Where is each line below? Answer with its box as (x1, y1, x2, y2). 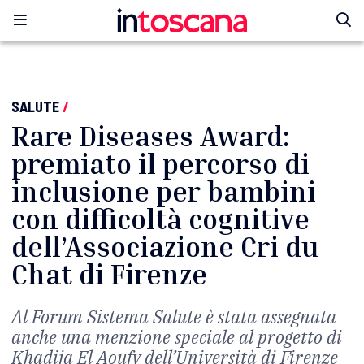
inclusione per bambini (11, 175, 316, 208)
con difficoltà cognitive (11, 202, 310, 236)
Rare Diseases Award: (11, 119, 289, 153)
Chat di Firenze (11, 258, 207, 291)
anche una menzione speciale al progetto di (11, 325, 342, 349)
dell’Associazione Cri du (11, 230, 318, 263)
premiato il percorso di (11, 147, 310, 180)
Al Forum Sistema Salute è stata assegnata (11, 305, 336, 328)
